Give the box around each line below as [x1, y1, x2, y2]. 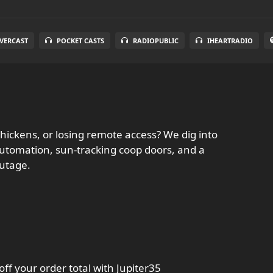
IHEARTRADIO [207, 36, 253, 45]
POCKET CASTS [56, 36, 104, 45]
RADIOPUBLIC [132, 36, 179, 45]
